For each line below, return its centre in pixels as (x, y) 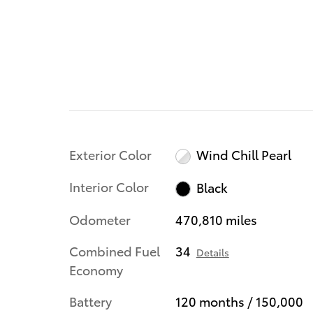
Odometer (100, 219)
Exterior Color (110, 154)
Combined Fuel (115, 250)
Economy (96, 269)
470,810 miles (216, 219)
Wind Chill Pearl (244, 154)
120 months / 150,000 (239, 300)
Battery (90, 300)
